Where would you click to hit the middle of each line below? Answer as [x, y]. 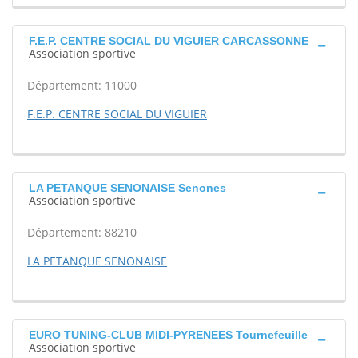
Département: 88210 [82, 232]
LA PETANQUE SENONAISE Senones [127, 188]
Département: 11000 [82, 85]
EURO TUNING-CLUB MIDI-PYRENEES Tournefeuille [168, 335]
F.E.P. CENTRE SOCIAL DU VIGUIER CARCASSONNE [169, 41]
